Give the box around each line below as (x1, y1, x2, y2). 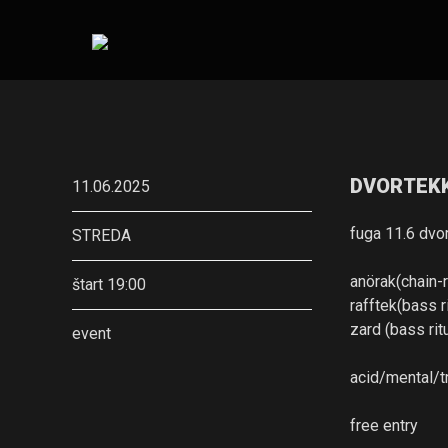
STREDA (72, 226, 131, 245)
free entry (350, 416, 419, 435)
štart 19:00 (72, 275, 146, 294)
